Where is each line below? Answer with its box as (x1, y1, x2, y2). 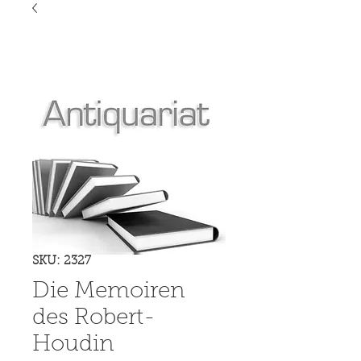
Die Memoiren (32, 280, 185, 303)
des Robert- (32, 306, 156, 330)
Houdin (32, 333, 114, 356)
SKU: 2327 (32, 255, 91, 268)
